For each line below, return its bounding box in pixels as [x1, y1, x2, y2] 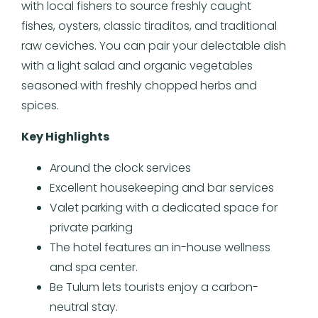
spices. [21, 97, 59, 114]
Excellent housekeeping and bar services [50, 179, 274, 196]
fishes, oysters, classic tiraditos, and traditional [21, 17, 277, 34]
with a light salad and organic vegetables [21, 57, 253, 74]
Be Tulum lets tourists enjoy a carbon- [50, 278, 258, 295]
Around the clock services [50, 159, 191, 176]
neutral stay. [50, 298, 118, 315]
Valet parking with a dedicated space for [50, 199, 278, 216]
